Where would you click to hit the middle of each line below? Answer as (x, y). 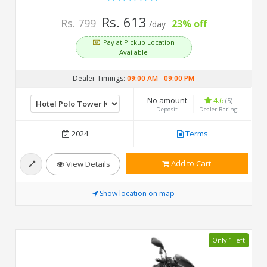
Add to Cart (190, 163)
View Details (87, 164)
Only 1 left (228, 240)
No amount (167, 100)
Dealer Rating (218, 109)
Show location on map (137, 193)
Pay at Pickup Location (139, 42)
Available (133, 52)
